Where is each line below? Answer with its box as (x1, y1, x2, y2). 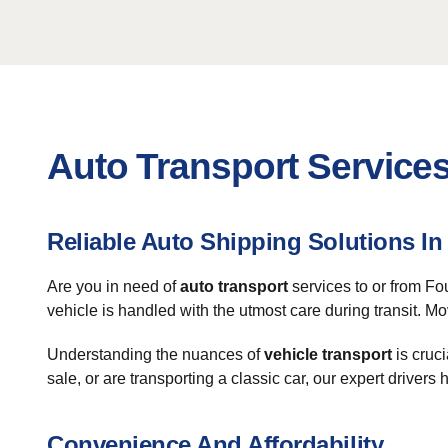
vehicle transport (264, 346, 392, 363)
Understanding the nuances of (47, 346, 264, 363)
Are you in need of (47, 278, 180, 295)
